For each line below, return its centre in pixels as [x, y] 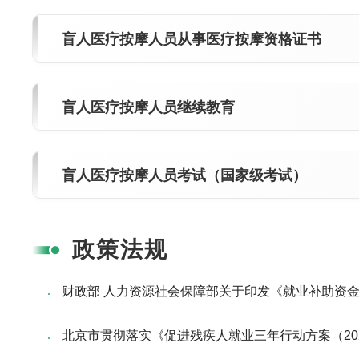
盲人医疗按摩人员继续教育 [148, 107]
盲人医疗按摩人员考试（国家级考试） [184, 175]
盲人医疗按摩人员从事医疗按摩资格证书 [192, 39]
